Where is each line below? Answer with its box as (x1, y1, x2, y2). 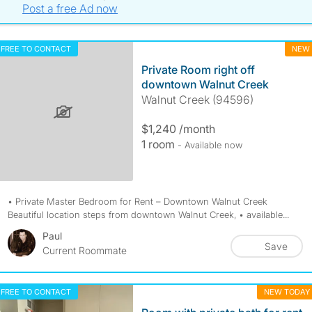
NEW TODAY (263, 287, 310, 297)
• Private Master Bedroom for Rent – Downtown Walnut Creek (7, 196, 267, 207)
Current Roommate (42, 244, 127, 256)
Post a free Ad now (22, 1, 118, 15)
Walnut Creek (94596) (141, 93, 253, 107)
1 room (141, 137, 178, 151)
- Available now (177, 139, 242, 150)
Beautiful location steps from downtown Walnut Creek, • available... (7, 209, 289, 220)
